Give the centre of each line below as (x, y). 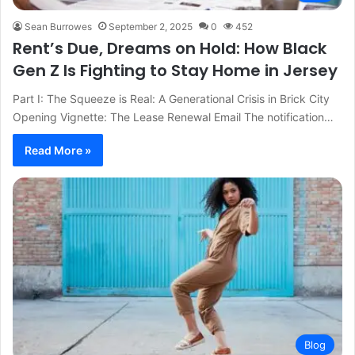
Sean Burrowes (58, 26)
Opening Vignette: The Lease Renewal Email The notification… (173, 116)
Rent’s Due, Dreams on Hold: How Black (170, 48)
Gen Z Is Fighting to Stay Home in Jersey (175, 70)
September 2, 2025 (151, 26)
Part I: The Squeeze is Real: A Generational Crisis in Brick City (171, 98)
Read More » (58, 150)
